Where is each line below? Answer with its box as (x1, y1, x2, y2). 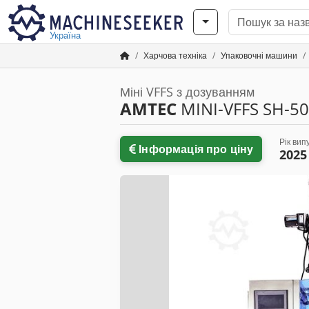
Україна (50, 29, 81, 41)
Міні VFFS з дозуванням (120, 83, 255, 100)
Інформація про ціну (139, 141, 254, 157)
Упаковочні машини (221, 50, 297, 61)
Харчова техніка (143, 50, 207, 61)
